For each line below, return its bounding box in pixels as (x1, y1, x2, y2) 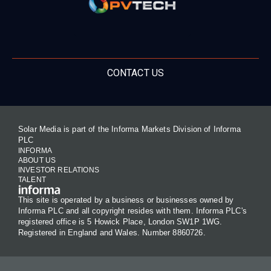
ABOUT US (18, 156, 56, 165)
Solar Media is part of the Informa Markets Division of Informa (18, 125, 241, 134)
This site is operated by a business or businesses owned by (18, 195, 234, 204)
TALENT (18, 175, 46, 184)
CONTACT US (106, 67, 165, 79)
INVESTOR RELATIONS (18, 166, 99, 175)
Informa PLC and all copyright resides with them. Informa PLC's (18, 206, 247, 215)
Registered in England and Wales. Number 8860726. (18, 228, 206, 237)
